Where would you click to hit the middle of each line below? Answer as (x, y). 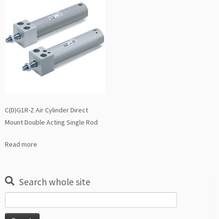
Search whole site (55, 182)
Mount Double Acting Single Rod (51, 122)
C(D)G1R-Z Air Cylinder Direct (46, 110)
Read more (21, 144)
